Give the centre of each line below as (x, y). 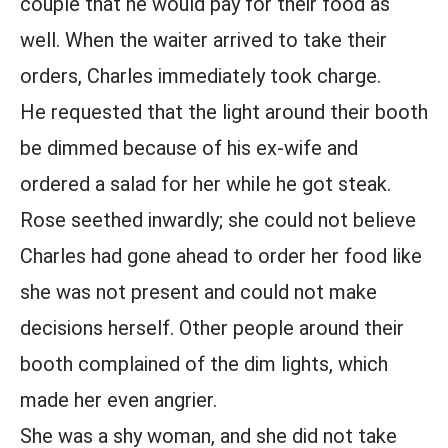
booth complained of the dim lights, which (204, 364)
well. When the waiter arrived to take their (203, 40)
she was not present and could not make (198, 292)
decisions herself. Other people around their (212, 328)
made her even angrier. (118, 400)
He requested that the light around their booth (224, 112)
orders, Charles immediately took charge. (200, 76)
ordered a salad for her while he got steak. (205, 184)
